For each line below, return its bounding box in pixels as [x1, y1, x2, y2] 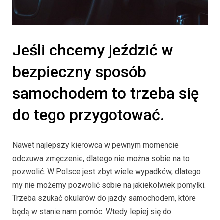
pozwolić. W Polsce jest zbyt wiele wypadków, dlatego [12, 166, 201, 176]
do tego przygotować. [12, 106, 164, 125]
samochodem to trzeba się [12, 84, 199, 103]
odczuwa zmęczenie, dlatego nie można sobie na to [12, 153, 190, 163]
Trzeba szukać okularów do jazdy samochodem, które [12, 193, 196, 203]
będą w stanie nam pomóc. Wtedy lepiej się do [12, 206, 171, 216]
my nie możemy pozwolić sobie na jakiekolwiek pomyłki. [12, 180, 206, 190]
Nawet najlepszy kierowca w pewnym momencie [12, 140, 179, 150]
